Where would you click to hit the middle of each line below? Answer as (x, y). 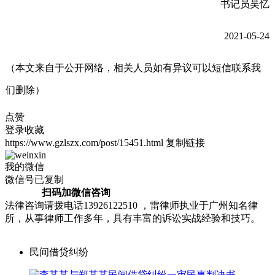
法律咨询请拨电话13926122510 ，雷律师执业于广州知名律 (131, 205)
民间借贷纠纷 (59, 252)
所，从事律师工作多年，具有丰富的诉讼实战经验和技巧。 (133, 218)
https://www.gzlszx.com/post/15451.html (84, 142)
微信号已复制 (34, 179)
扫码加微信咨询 (58, 192)
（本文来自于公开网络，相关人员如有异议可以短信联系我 (133, 68)
